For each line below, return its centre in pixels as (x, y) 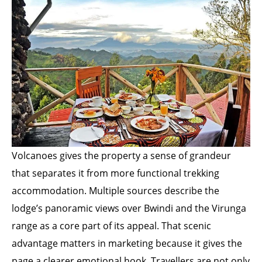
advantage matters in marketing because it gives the (127, 243)
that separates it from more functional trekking (116, 173)
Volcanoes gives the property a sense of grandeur (121, 155)
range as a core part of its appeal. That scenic (111, 225)
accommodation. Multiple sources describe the (116, 190)
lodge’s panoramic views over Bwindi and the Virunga (129, 208)
